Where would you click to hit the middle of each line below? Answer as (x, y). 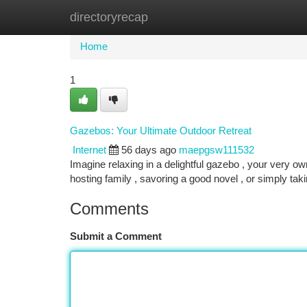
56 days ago (149, 150)
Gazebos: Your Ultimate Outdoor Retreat (161, 131)
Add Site (255, 17)
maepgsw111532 (217, 150)
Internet (89, 150)
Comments (109, 209)
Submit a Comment (116, 236)
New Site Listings (177, 17)
